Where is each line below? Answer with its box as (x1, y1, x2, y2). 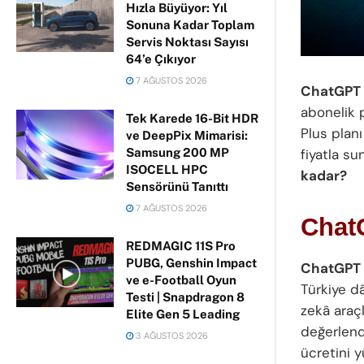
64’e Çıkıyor (126, 52, 196, 66)
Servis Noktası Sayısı (126, 35, 249, 49)
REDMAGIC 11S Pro (126, 239, 236, 253)
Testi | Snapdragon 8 (126, 290, 245, 304)
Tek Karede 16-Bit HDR (126, 111, 258, 125)
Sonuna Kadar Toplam (126, 18, 254, 32)
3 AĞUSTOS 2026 (133, 330, 208, 341)
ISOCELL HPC (126, 162, 208, 176)
